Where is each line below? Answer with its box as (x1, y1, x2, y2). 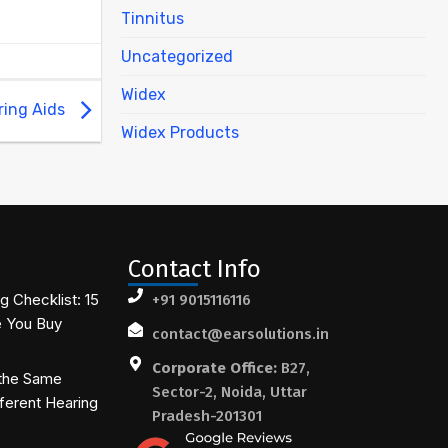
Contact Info (127, 254, 261, 283)
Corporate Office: (151, 358, 277, 377)
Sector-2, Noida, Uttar (151, 382, 307, 401)
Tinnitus (121, 8, 184, 28)
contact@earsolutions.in (151, 324, 329, 343)
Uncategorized (121, 46, 233, 66)
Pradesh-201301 (151, 406, 262, 425)
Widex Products (121, 122, 239, 142)
